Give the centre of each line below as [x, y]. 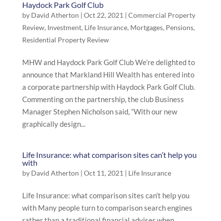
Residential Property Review [65, 40]
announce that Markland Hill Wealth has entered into [108, 74]
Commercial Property [162, 15]
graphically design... [54, 124]
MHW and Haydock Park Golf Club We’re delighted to [108, 62]
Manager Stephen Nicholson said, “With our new [99, 111]
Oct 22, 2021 [103, 15]
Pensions [179, 27]
